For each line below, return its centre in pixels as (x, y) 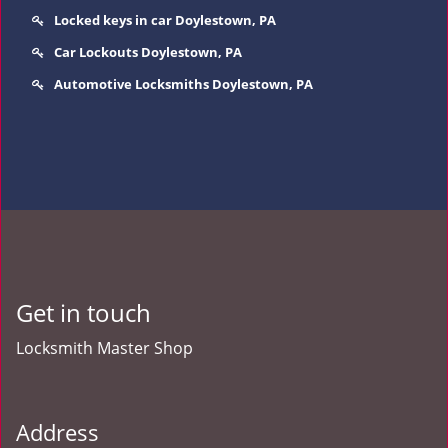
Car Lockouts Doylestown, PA (148, 52)
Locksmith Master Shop (104, 348)
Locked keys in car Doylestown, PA (165, 20)
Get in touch (83, 312)
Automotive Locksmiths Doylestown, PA (183, 84)
